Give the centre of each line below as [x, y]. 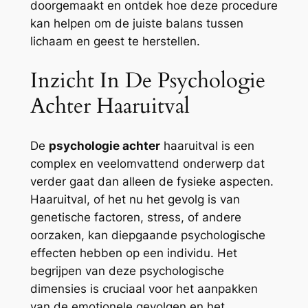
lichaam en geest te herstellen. [115, 42]
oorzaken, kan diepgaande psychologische [147, 235]
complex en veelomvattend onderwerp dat [147, 163]
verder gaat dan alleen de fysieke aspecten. [152, 181]
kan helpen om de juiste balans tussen [136, 24]
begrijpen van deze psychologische [127, 271]
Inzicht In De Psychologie [147, 80]
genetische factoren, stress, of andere [135, 217]
